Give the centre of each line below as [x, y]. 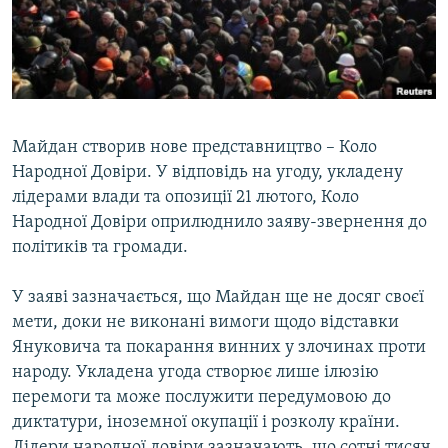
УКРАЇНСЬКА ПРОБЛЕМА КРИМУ [126, 90]
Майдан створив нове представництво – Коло [194, 148]
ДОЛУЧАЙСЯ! [57, 124]
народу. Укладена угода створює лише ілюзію [195, 373]
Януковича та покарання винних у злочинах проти [219, 348]
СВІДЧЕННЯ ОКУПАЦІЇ [98, 54]
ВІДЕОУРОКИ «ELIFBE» [101, 18]
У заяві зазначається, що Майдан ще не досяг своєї [218, 298]
